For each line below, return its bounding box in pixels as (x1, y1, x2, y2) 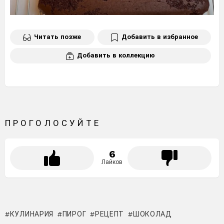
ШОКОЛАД (132, 209, 172, 218)
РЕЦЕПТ (94, 209, 124, 218)
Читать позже (34, 33, 81, 41)
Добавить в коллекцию (77, 51, 155, 59)
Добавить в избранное (121, 33, 198, 41)
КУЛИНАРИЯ (9, 209, 54, 218)
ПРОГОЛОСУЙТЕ (5, 117, 101, 128)
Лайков (101, 158, 122, 165)
